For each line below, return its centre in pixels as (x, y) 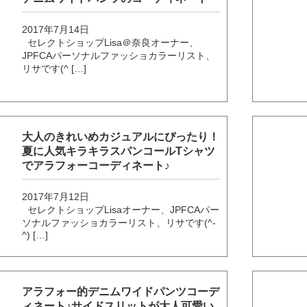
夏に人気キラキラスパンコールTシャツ (119, 151)
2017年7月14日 (56, 29)
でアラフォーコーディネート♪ (96, 165)
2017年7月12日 (56, 196)
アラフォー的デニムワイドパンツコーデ (121, 291)
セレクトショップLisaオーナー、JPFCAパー (121, 209)
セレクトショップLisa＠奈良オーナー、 (111, 42)
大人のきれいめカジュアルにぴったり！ (121, 136)
